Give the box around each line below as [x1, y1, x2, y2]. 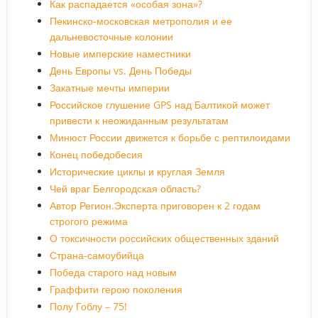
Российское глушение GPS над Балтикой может [49, 97, 270, 111]
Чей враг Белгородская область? [49, 181, 201, 195]
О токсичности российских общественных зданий [49, 231, 279, 245]
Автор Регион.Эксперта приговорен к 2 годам [49, 198, 261, 212]
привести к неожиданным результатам [49, 113, 229, 127]
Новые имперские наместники [49, 46, 191, 60]
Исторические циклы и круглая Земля [49, 164, 225, 178]
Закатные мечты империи [49, 80, 170, 94]
